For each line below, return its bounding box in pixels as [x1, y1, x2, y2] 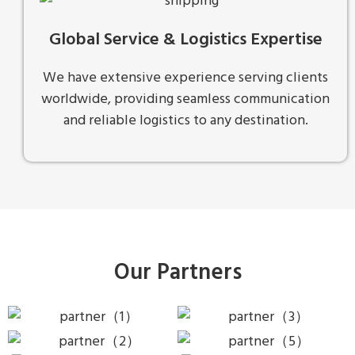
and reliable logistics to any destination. [63, 109, 308, 133]
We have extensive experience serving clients [43, 67, 328, 90]
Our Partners [113, 255, 242, 292]
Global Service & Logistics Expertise [48, 26, 323, 55]
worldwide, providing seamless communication [41, 88, 330, 112]
